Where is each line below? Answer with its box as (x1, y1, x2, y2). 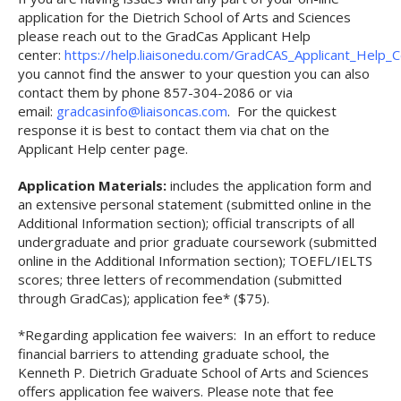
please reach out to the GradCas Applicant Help (18, 27, 311, 45)
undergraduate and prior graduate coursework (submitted (18, 233, 377, 251)
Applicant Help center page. (18, 140, 188, 158)
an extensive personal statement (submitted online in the (18, 195, 371, 213)
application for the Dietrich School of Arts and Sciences (18, 8, 351, 26)
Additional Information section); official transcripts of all (18, 214, 354, 232)
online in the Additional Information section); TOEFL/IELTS (18, 252, 372, 269)
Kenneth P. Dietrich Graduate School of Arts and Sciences (18, 363, 369, 381)
